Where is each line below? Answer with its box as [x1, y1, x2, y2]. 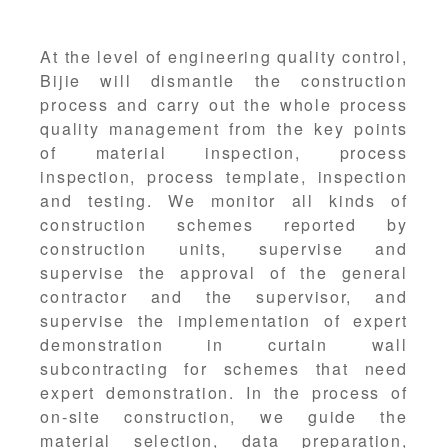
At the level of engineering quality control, [40, 44, 408, 68]
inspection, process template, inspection [40, 164, 408, 188]
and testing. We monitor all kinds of [40, 188, 408, 212]
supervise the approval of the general [40, 260, 408, 284]
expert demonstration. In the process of [40, 380, 408, 404]
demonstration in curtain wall [40, 332, 408, 356]
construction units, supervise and [40, 236, 408, 260]
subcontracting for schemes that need [40, 356, 408, 380]
